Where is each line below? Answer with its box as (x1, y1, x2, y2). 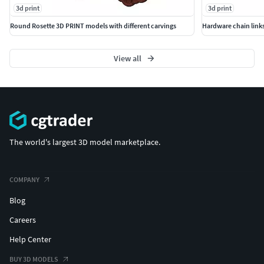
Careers (9, 214, 36, 225)
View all (113, 53, 141, 64)
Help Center (9, 233, 51, 245)
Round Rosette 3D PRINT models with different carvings (10, 21, 176, 31)
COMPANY (9, 174, 39, 184)
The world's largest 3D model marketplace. (9, 136, 160, 147)
